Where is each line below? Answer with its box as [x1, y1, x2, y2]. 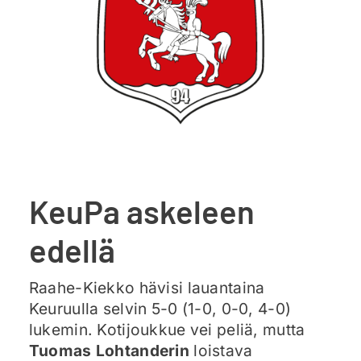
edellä [28, 230, 115, 270]
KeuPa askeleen [28, 192, 255, 231]
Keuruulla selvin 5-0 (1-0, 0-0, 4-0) [28, 299, 292, 319]
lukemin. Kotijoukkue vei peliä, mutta [28, 320, 305, 340]
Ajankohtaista [29, 10, 147, 34]
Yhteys [29, 109, 86, 132]
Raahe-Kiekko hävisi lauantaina [28, 278, 265, 298]
